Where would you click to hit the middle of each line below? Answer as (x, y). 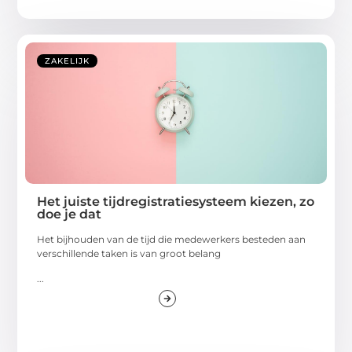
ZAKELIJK (68, 60)
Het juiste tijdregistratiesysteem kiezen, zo (176, 201)
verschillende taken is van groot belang (129, 253)
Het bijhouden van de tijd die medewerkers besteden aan (172, 239)
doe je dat (70, 214)
